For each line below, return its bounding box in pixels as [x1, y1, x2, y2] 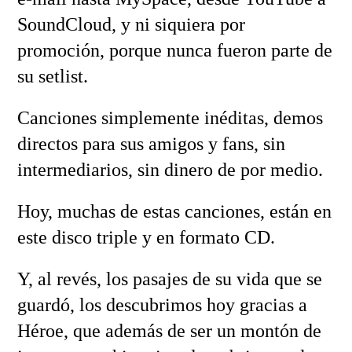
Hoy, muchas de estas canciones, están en [16, 201, 332, 222]
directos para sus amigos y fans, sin [16, 134, 285, 155]
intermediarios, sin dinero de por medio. [16, 159, 323, 181]
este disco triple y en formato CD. [16, 227, 275, 248]
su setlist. [16, 66, 88, 87]
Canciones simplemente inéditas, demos [16, 108, 323, 129]
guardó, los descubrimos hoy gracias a [16, 295, 307, 316]
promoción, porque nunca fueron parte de [16, 40, 332, 61]
